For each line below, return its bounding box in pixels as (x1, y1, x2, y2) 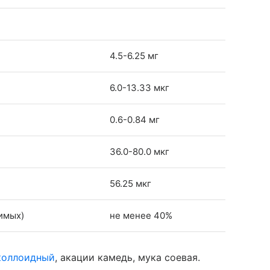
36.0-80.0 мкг (110, 146, 169, 157)
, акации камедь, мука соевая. (55, 251, 200, 263)
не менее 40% (110, 210, 172, 221)
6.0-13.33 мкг (110, 82, 169, 93)
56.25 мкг (110, 178, 151, 189)
